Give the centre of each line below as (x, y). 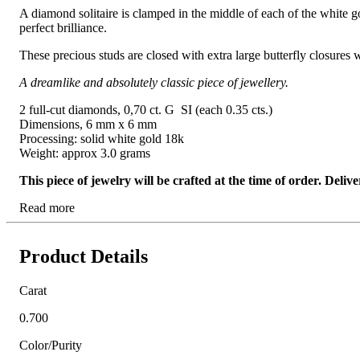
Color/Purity (51, 346)
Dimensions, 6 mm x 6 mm (88, 125)
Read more (47, 208)
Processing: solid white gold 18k (102, 139)
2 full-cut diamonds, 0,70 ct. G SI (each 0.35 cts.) (146, 110)
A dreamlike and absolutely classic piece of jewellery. (154, 83)
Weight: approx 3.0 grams (85, 153)
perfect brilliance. (63, 28)
